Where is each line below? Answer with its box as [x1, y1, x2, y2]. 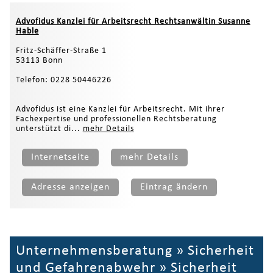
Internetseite [30, 152, 90, 163]
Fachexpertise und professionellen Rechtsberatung [15, 115, 217, 124]
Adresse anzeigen [30, 182, 110, 193]
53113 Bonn [15, 56, 63, 66]
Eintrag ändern [140, 182, 208, 193]
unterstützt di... [15, 124, 83, 134]
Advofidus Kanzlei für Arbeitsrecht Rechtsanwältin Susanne [15, 17, 250, 27]
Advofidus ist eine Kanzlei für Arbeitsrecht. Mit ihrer [15, 105, 225, 115]
